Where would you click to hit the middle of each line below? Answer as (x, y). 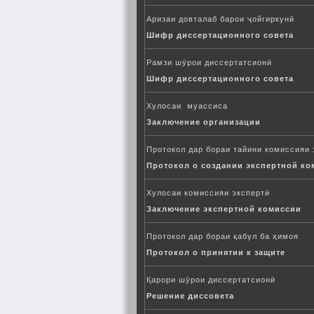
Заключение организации (204, 122)
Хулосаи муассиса (187, 106)
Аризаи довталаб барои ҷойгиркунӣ (220, 19)
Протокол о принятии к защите (216, 252)
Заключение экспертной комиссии (224, 209)
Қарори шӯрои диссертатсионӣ (211, 280)
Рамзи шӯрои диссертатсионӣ (209, 62)
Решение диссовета (190, 296)
